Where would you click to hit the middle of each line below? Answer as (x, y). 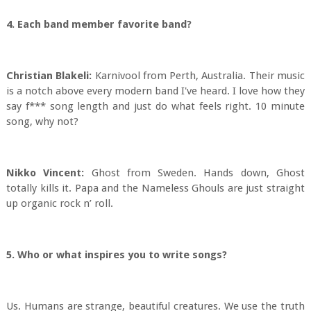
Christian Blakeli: (49, 76)
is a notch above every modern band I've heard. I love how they (155, 91)
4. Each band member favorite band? (101, 24)
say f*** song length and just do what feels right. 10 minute (155, 106)
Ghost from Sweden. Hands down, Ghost (195, 173)
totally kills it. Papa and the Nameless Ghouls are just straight (155, 188)
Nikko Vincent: (45, 173)
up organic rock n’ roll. (59, 203)
